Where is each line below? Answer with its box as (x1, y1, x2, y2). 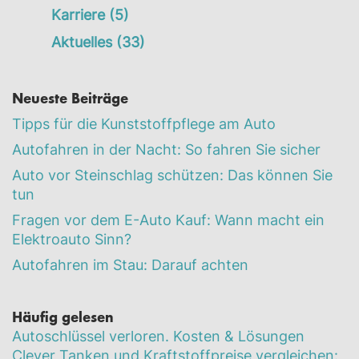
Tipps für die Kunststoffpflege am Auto (12, 115, 276, 133)
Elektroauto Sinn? (12, 231, 131, 248)
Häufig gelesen (12, 307, 114, 327)
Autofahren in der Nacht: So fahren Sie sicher (12, 141, 321, 159)
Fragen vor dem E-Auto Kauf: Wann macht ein (12, 212, 325, 229)
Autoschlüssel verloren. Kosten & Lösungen (12, 328, 305, 345)
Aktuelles (51, 34, 116, 51)
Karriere (51, 6, 109, 24)
